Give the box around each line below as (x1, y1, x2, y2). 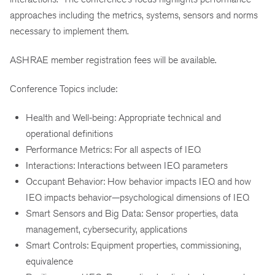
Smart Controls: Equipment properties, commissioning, (26, 239, 241, 251)
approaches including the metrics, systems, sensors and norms (10, 9, 258, 21)
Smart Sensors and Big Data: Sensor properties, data (26, 207, 238, 219)
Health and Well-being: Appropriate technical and (26, 111, 221, 123)
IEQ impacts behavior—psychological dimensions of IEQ (26, 191, 249, 203)
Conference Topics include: (10, 83, 117, 95)
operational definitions (26, 127, 113, 139)
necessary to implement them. (10, 25, 129, 37)
